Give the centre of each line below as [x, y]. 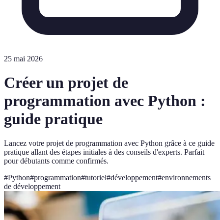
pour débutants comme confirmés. [56, 161]
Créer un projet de [66, 83]
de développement [32, 186]
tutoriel [96, 177]
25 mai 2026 [23, 59]
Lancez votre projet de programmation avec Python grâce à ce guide [109, 143]
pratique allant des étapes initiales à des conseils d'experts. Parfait [104, 152]
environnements [186, 177]
